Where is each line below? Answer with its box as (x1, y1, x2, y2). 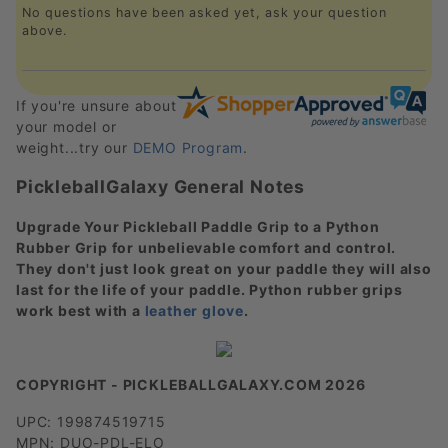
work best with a (16, 301, 145, 319)
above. (22, 22, 67, 38)
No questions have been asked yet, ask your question (22, 4, 387, 20)
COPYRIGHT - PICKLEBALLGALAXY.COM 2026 (16, 375, 366, 393)
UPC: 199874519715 (16, 412, 166, 430)
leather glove (144, 301, 245, 319)
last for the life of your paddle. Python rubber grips (16, 280, 403, 298)
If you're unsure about (16, 96, 177, 114)
